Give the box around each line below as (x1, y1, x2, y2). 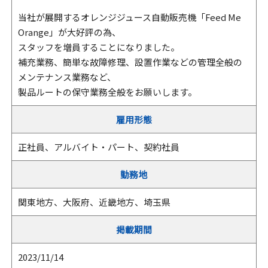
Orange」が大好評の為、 (17, 26, 121, 38)
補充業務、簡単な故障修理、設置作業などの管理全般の (17, 56, 242, 68)
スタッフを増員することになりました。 (17, 41, 179, 53)
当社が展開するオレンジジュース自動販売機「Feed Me (17, 11, 241, 23)
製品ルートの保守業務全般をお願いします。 (17, 86, 197, 98)
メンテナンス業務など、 (17, 71, 116, 83)
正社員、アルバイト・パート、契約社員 (17, 141, 179, 153)
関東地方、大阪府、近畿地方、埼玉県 (17, 196, 170, 208)
